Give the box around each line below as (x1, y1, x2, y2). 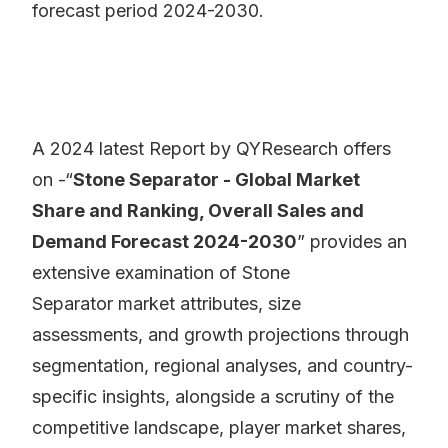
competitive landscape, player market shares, (32, 417, 406, 439)
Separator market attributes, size (32, 293, 301, 315)
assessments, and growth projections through (32, 324, 409, 346)
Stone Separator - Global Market (73, 169, 360, 191)
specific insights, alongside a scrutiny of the (32, 386, 394, 408)
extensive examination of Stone (32, 262, 290, 284)
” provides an (297, 231, 407, 253)
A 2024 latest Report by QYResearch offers (32, 138, 391, 160)
